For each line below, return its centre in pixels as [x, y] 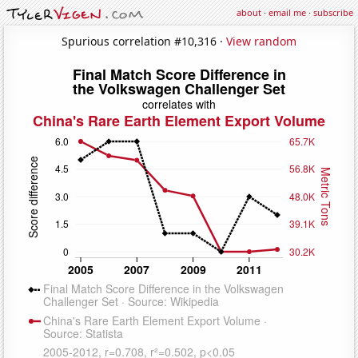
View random [261, 41]
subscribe [333, 12]
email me [287, 12]
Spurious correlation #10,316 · [144, 41]
